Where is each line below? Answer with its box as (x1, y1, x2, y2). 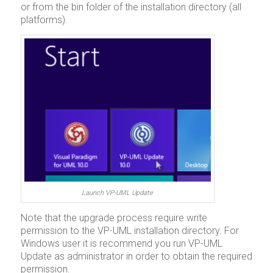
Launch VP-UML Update (82, 189, 154, 197)
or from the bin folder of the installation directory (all (20, 1, 241, 13)
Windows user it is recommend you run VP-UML (20, 238, 222, 250)
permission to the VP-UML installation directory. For (20, 225, 239, 237)
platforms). (20, 14, 68, 26)
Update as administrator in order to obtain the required (20, 250, 252, 263)
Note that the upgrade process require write (20, 212, 207, 224)
